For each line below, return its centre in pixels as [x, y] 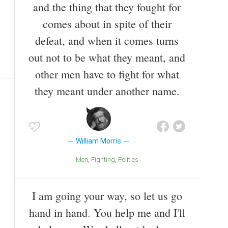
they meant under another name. [107, 91]
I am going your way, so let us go [107, 195]
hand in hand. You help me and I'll [107, 212]
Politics [130, 160]
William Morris [99, 141]
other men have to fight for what [107, 74]
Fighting [105, 160]
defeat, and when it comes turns [107, 41]
